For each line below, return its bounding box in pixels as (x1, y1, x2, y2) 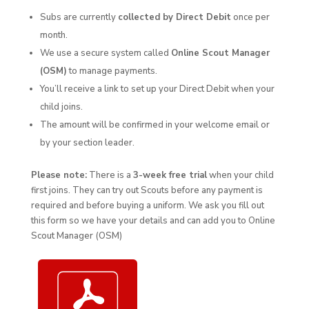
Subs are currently (39, 11, 118, 24)
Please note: (30, 169, 87, 182)
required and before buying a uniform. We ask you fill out (30, 199, 264, 212)
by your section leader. (39, 137, 134, 150)
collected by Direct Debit (117, 11, 231, 24)
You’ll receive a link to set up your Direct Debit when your (39, 83, 275, 96)
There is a (86, 169, 133, 182)
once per (230, 11, 270, 24)
